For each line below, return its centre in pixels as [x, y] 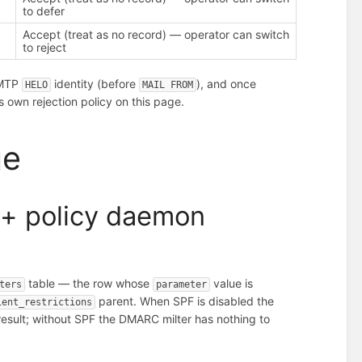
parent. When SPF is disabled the [185, 301]
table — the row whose [89, 283]
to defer [44, 11]
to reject [45, 47]
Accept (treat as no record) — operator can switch [156, 34]
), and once [227, 83]
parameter [182, 284]
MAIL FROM [168, 84]
